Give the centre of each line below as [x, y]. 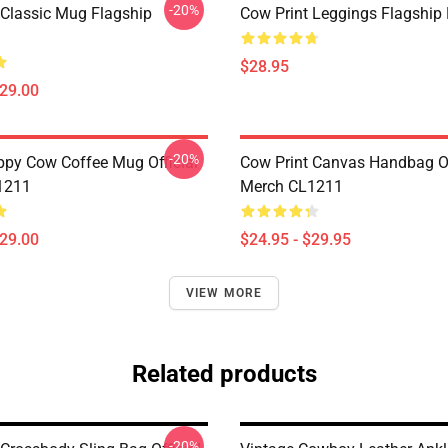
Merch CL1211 [291, 186]
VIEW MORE [224, 293]
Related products [224, 374]
